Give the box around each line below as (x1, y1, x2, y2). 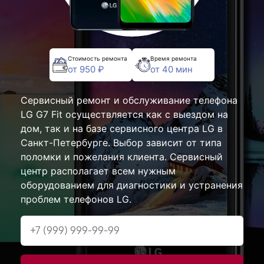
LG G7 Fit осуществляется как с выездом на (21, 108, 228, 120)
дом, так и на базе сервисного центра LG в (21, 123, 223, 134)
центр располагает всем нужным (21, 165, 176, 177)
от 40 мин (150, 63, 193, 75)
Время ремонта (150, 54, 197, 62)
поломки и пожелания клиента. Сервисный (21, 151, 223, 163)
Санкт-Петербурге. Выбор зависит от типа (21, 137, 222, 148)
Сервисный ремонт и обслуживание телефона (21, 94, 237, 106)
